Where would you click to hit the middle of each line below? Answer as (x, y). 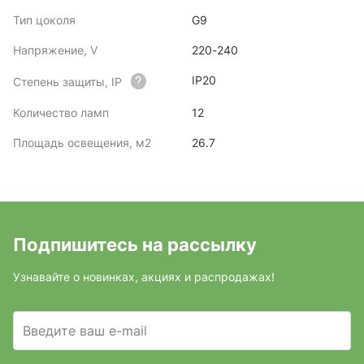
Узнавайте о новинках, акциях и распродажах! (144, 277)
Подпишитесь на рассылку (135, 245)
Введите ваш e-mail (85, 331)
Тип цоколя (44, 20)
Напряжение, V (55, 50)
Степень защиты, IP (67, 81)
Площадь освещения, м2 (82, 143)
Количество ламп (61, 113)
